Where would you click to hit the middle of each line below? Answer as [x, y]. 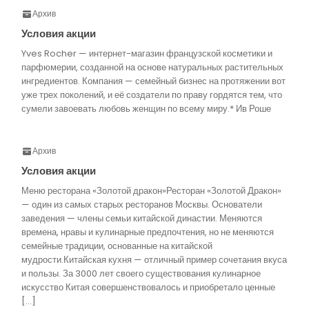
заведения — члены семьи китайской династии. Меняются [142, 218]
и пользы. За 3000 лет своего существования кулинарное [141, 273]
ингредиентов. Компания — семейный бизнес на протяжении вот [153, 81]
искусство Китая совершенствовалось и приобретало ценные [148, 287]
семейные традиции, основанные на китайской [117, 246]
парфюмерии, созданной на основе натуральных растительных [152, 67]
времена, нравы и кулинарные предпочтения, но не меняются [148, 232]
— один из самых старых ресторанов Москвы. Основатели [142, 205]
